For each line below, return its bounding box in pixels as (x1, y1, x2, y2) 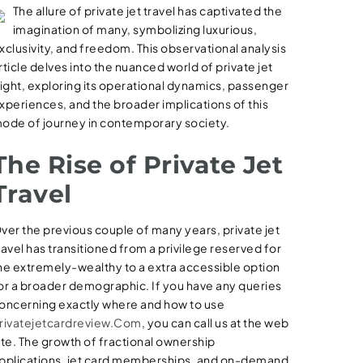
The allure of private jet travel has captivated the (12, 3, 283, 18)
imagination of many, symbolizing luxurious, (12, 22, 258, 36)
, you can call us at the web (141, 315, 289, 330)
